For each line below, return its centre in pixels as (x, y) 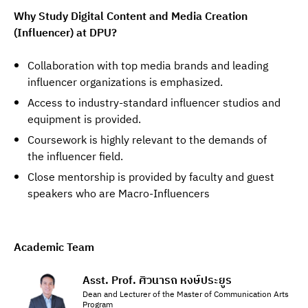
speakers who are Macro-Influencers (119, 194)
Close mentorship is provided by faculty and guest (151, 178)
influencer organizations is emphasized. (125, 83)
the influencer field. (75, 157)
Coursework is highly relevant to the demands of (147, 141)
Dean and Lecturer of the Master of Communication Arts (186, 295)
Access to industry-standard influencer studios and (154, 103)
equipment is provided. (84, 120)
